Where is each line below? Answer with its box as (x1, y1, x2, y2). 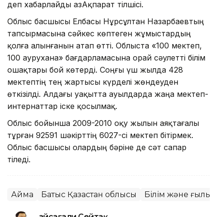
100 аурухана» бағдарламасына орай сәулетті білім (7, 52, 205, 62)
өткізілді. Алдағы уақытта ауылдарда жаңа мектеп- (7, 89, 208, 99)
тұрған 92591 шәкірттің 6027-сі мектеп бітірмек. (7, 130, 193, 140)
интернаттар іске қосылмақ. (7, 101, 117, 111)
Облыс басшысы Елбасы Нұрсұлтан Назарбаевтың (7, 16, 204, 26)
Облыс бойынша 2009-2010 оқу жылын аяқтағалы (7, 118, 199, 128)
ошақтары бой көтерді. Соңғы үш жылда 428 (7, 64, 183, 75)
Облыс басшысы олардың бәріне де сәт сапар (7, 142, 186, 152)
